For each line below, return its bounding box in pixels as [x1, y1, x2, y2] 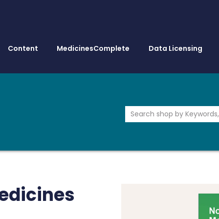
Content [8, 44, 39, 53]
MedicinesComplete [57, 44, 130, 53]
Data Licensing [148, 44, 202, 53]
